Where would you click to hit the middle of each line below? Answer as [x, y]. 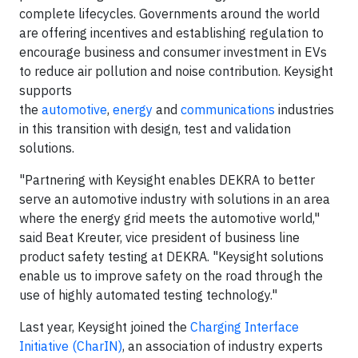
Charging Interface [245, 327]
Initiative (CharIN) [71, 346]
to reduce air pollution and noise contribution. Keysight [176, 71]
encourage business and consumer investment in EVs [173, 52]
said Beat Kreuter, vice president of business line [159, 237]
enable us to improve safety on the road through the [171, 276]
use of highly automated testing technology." [148, 295]
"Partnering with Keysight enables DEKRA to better [167, 180]
